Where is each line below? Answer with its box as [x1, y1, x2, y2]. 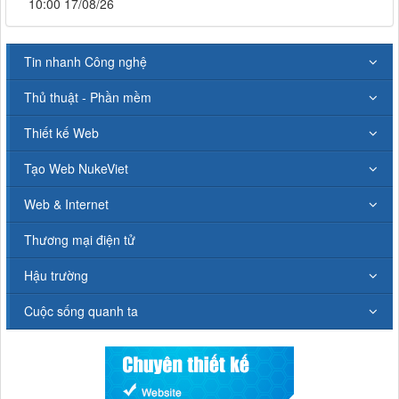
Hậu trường [24, 265, 88, 284]
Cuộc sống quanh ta [24, 301, 138, 320]
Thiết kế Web [24, 123, 99, 142]
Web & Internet [24, 194, 109, 213]
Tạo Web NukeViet [24, 159, 128, 177]
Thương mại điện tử [24, 230, 135, 248]
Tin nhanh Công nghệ [24, 52, 147, 70]
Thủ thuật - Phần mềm [24, 87, 151, 106]
